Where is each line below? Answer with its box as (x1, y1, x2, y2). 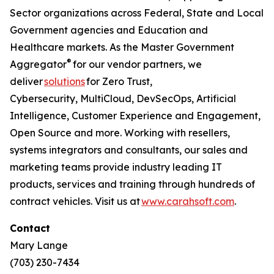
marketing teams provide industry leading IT (10, 161, 222, 173)
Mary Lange (10, 239, 70, 251)
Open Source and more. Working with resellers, (10, 127, 230, 139)
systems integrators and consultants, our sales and (10, 144, 248, 156)
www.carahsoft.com (141, 195, 234, 207)
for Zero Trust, (85, 75, 152, 87)
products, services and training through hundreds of (10, 178, 255, 190)
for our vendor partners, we (72, 58, 202, 70)
